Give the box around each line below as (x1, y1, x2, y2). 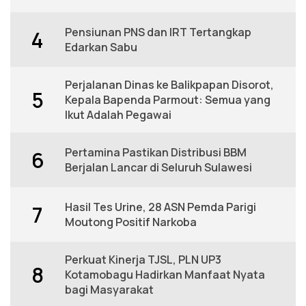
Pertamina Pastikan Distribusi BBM (65, 145, 247, 161)
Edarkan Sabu (65, 40, 137, 55)
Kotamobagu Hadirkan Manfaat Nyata (65, 267, 265, 283)
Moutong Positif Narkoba (65, 214, 197, 230)
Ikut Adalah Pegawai (65, 107, 171, 123)
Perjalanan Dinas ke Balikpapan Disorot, (65, 77, 274, 93)
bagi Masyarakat (65, 282, 154, 298)
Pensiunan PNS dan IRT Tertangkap (65, 25, 251, 40)
